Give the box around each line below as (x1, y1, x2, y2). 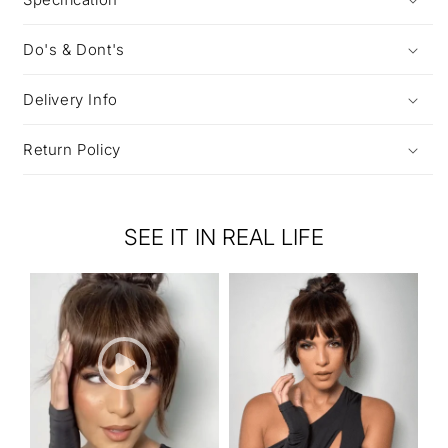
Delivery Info (23, 90, 118, 109)
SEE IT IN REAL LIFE (124, 224, 324, 250)
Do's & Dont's (23, 40, 125, 59)
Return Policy (23, 140, 121, 159)
